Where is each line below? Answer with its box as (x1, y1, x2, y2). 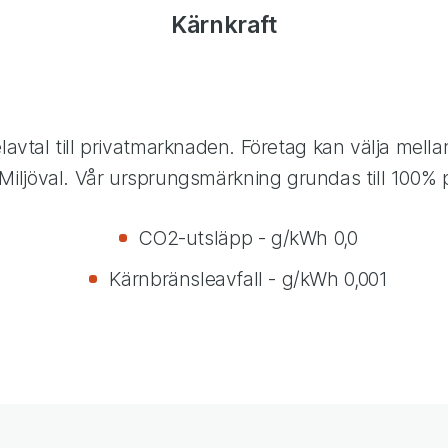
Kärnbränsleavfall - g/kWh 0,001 (109, 266, 388, 291)
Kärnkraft (171, 10, 277, 40)
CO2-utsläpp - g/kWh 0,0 (139, 226, 358, 251)
